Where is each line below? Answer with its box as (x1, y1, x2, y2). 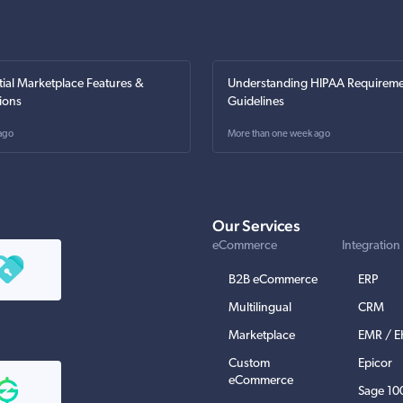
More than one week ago (228, 129, 330, 139)
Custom (228, 356, 270, 371)
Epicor (358, 356, 392, 371)
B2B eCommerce (228, 273, 318, 287)
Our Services (212, 215, 300, 235)
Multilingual (228, 300, 291, 315)
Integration (342, 238, 400, 253)
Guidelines (228, 94, 284, 109)
